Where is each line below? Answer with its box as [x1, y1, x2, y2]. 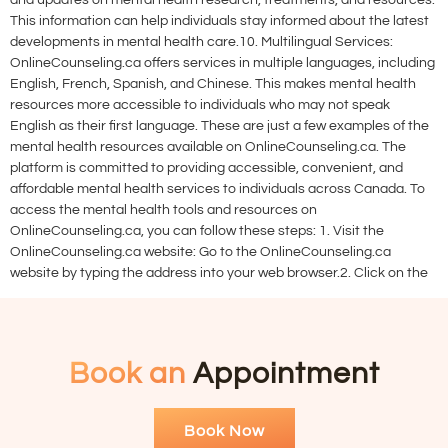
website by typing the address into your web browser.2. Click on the [10, 266, 428, 281]
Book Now [183, 423, 265, 440]
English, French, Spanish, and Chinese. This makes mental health [10, 77, 416, 92]
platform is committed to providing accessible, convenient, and [10, 161, 403, 176]
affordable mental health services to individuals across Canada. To [10, 182, 425, 197]
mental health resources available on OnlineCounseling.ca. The [10, 140, 406, 155]
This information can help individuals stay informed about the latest [10, 14, 429, 29]
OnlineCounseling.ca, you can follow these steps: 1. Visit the [10, 224, 384, 239]
